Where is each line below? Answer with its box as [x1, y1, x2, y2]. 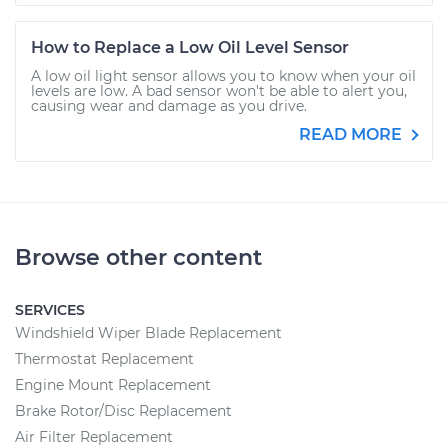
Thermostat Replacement [15, 350, 194, 368]
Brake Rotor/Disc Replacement [15, 402, 232, 420]
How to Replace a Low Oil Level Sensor [31, 38, 349, 57]
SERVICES [15, 301, 85, 319]
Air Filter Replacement [15, 428, 173, 446]
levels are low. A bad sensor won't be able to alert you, [31, 82, 407, 100]
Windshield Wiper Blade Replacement [15, 324, 282, 342]
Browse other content [15, 244, 262, 271]
